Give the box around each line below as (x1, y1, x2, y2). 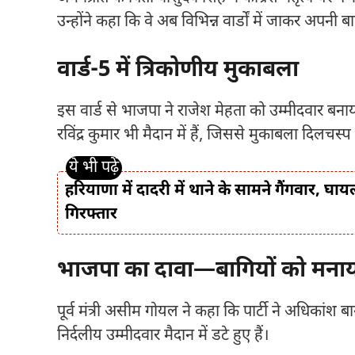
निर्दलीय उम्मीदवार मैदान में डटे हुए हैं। (57, 325, 269, 346)
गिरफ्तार (65, 204, 117, 225)
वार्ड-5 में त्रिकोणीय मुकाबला (57, 55, 299, 85)
